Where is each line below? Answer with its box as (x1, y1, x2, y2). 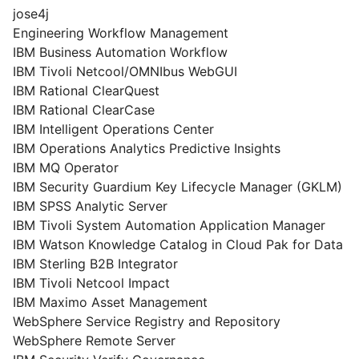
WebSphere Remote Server (13, 333, 175, 349)
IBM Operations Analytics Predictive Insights (13, 140, 280, 156)
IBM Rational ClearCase (13, 102, 155, 118)
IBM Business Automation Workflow (13, 44, 228, 60)
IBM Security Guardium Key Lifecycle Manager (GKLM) (13, 179, 342, 195)
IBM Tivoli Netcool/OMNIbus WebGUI (13, 63, 237, 79)
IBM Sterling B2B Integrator (13, 256, 178, 272)
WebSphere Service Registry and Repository (13, 313, 280, 329)
